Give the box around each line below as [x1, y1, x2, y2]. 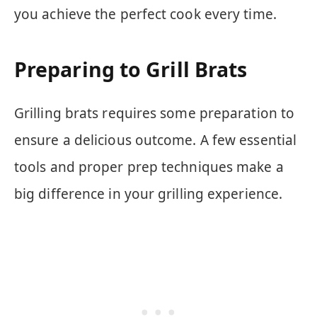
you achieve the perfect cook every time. [14, 4, 277, 23]
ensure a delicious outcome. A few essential [14, 130, 297, 149]
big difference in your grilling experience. [14, 184, 283, 203]
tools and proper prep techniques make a [14, 157, 284, 176]
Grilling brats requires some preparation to [14, 103, 295, 122]
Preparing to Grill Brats [14, 56, 248, 83]
